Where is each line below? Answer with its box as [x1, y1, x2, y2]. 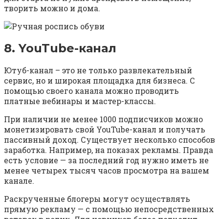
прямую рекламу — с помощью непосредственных [4, 203, 214, 214]
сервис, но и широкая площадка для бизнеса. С [4, 75, 195, 86]
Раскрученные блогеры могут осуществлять [4, 193, 190, 204]
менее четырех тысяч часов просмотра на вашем [4, 165, 209, 175]
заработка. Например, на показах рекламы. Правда [4, 144, 213, 155]
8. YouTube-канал [4, 41, 116, 55]
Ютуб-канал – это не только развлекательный [4, 65, 192, 75]
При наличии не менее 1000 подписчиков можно [4, 113, 203, 124]
